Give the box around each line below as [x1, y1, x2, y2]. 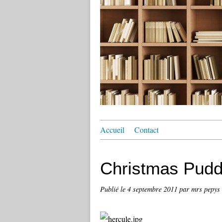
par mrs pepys [179, 184, 220, 194]
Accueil [100, 124, 124, 135]
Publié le [100, 184, 127, 194]
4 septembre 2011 [127, 184, 179, 194]
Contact [134, 124, 159, 135]
